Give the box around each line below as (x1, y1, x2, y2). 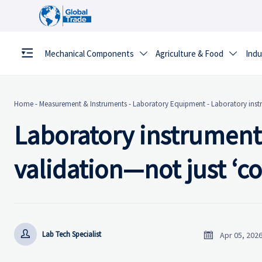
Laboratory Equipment (133, 99, 205, 109)
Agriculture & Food (156, 48, 224, 60)
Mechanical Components (44, 48, 134, 60)
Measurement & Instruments (39, 99, 127, 109)
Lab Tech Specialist (42, 229, 102, 239)
